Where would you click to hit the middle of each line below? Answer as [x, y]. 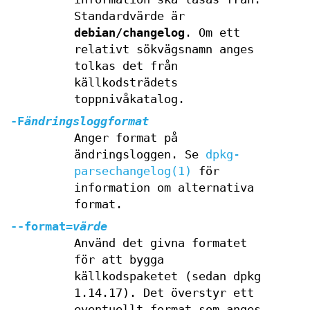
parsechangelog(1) [133, 171]
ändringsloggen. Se [139, 155]
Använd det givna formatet [160, 243]
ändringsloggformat [86, 121]
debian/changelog [129, 33]
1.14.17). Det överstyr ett [164, 293]
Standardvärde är [129, 16]
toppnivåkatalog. [129, 99]
